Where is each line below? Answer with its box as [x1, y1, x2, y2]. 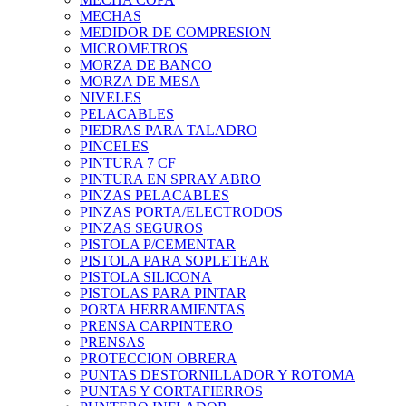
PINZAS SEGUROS [80, 220, 203, 237]
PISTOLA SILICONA [80, 269, 212, 285]
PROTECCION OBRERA [80, 351, 237, 367]
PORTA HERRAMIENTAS [80, 302, 245, 318]
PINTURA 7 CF [80, 155, 176, 171]
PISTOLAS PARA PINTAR [80, 285, 246, 302]
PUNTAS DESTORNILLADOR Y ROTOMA [80, 367, 355, 383]
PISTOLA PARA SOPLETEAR [80, 253, 269, 269]
